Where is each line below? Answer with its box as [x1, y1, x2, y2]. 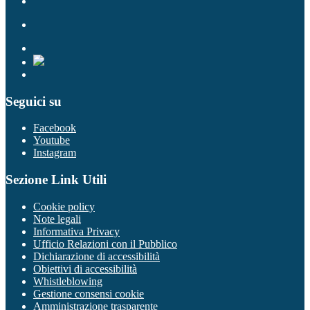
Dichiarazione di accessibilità [33, 250, 160, 262]
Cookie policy [33, 200, 95, 212]
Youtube [33, 134, 70, 147]
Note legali [33, 212, 81, 225]
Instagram [33, 147, 76, 159]
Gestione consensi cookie [33, 287, 144, 300]
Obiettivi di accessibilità [33, 262, 137, 275]
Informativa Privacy [33, 225, 120, 237]
